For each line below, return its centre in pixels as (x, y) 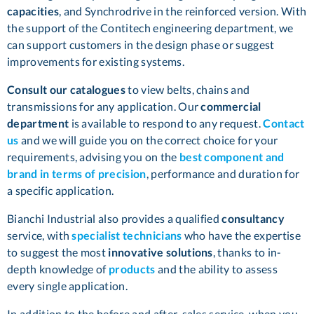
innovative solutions (161, 252)
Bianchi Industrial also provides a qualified (115, 219)
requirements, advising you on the (93, 157)
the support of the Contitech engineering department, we (150, 28)
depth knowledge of (58, 269)
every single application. (68, 286)
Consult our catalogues (67, 90)
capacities (33, 11)
